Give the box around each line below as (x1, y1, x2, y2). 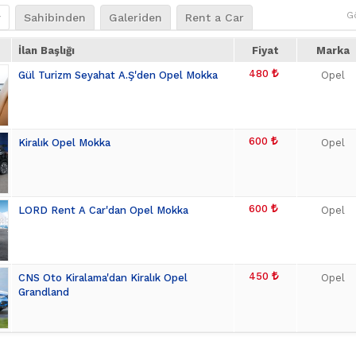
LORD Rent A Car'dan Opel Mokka (17, 204, 188, 216)
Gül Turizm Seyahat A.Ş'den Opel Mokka (17, 69, 218, 81)
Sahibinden (23, 11, 86, 24)
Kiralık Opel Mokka (17, 137, 110, 149)
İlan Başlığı (17, 44, 75, 56)
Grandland (17, 286, 69, 298)
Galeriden (108, 11, 162, 24)
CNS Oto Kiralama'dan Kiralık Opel (17, 272, 188, 284)
